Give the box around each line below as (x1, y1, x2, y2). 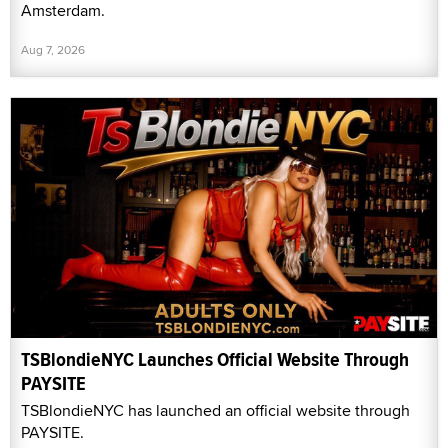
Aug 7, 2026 (21, 41, 85, 59)
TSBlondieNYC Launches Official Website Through (21, 344, 409, 374)
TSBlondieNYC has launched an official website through (21, 398, 410, 422)
